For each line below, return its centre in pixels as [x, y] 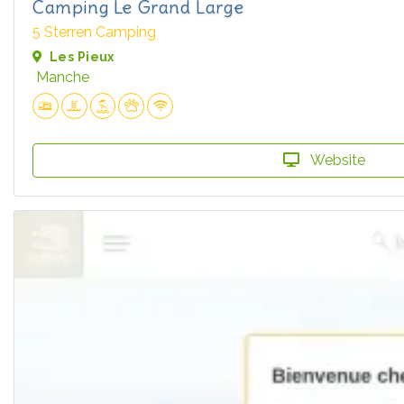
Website [336, 161]
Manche [63, 78]
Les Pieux [82, 57]
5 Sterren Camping [94, 32]
